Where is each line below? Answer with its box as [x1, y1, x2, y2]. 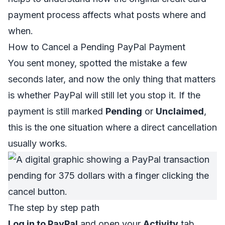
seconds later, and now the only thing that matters [8, 74, 215, 84]
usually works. [8, 138, 67, 149]
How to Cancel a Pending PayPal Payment [8, 42, 185, 52]
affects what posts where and [80, 10, 206, 20]
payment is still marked [8, 106, 105, 117]
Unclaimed [156, 106, 204, 117]
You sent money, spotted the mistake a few [8, 58, 187, 68]
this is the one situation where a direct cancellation [8, 122, 217, 133]
